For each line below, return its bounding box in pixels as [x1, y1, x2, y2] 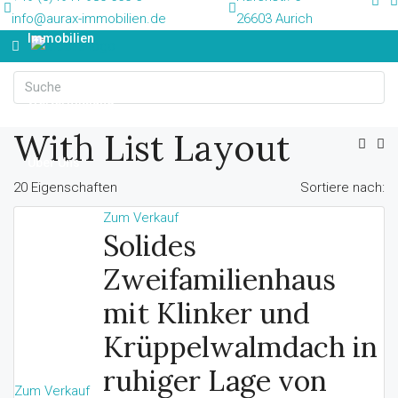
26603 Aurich [236, 11, 313, 27]
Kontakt [28, 280, 71, 294]
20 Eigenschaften [13, 179, 117, 195]
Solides [103, 227, 196, 264]
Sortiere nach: [300, 179, 385, 195]
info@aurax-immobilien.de [12, 11, 166, 27]
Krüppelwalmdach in [103, 328, 378, 365]
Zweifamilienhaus [103, 260, 336, 298]
